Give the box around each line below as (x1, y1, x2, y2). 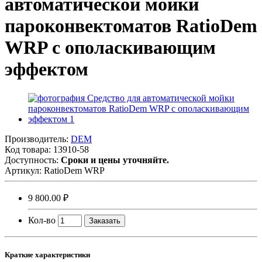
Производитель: (5, 133, 71, 144)
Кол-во (28, 215, 56, 225)
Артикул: (5, 165, 44, 175)
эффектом (5, 58, 88, 80)
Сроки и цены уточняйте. (61, 154, 169, 165)
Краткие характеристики (5, 250, 90, 260)
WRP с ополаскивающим (5, 37, 216, 58)
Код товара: (5, 144, 53, 154)
